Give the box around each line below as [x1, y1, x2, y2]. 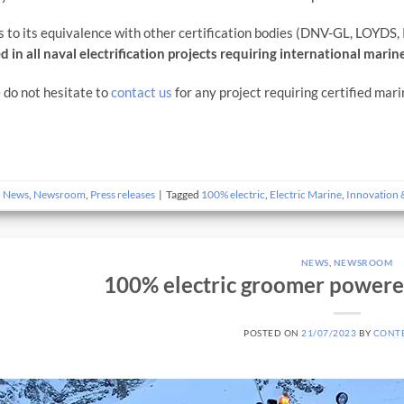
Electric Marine [269, 187, 342, 201]
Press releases [89, 187, 155, 201]
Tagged [165, 187, 201, 201]
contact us [111, 83, 173, 100]
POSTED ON [243, 327, 302, 339]
